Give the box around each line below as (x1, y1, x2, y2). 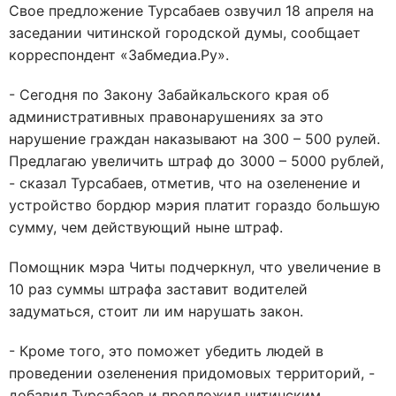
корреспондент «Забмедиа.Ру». (9, 46, 229, 64)
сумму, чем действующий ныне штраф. (9, 218, 283, 236)
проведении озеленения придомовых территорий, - (9, 364, 375, 382)
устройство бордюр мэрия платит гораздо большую (9, 196, 380, 214)
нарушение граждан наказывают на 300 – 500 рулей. (9, 130, 380, 148)
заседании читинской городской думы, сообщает (9, 24, 361, 42)
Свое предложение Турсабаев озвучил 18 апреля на (9, 2, 374, 19)
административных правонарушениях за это (9, 108, 324, 126)
